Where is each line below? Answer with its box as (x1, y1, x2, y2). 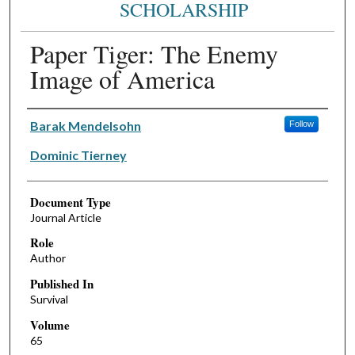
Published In (29, 275, 94, 293)
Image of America (29, 61, 215, 96)
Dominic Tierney (29, 147, 127, 162)
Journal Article (29, 210, 101, 224)
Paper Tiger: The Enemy (29, 36, 278, 71)
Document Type (29, 193, 111, 211)
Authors (26, 112, 67, 128)
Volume (29, 315, 70, 334)
